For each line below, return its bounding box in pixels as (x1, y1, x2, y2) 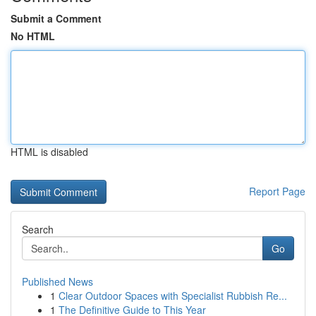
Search (22, 222, 54, 236)
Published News (22, 274, 93, 288)
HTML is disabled (11, 145, 88, 159)
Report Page (249, 184, 305, 198)
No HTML (11, 29, 55, 43)
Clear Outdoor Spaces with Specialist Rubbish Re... (59, 288, 287, 303)
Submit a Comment (11, 11, 102, 25)
